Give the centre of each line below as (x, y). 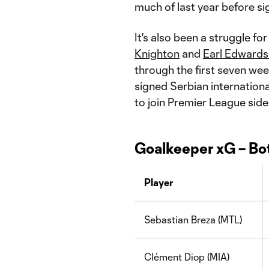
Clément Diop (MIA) (187, 257)
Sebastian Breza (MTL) (193, 219)
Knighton (157, 53)
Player (159, 182)
